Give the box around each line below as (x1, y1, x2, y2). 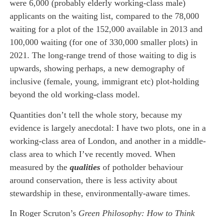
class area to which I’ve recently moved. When (10, 149, 175, 159)
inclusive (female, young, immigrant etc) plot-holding (10, 77, 199, 87)
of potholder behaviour (100, 162, 183, 172)
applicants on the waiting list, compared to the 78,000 (10, 11, 199, 21)
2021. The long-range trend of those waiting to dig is (10, 50, 196, 61)
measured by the (10, 162, 70, 172)
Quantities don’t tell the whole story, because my (10, 109, 182, 120)
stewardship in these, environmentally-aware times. (10, 188, 190, 198)
